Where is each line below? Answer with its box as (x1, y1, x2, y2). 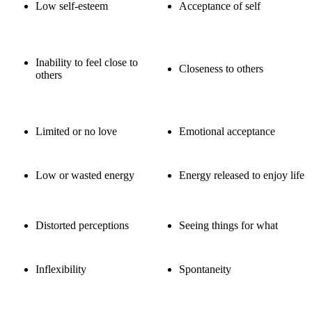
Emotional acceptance (179, 125, 275, 138)
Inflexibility (36, 263, 86, 276)
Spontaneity (179, 263, 231, 276)
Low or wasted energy (36, 169, 134, 182)
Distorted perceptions (36, 219, 129, 232)
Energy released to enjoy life (179, 169, 304, 182)
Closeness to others (179, 63, 263, 75)
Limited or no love (36, 125, 117, 138)
